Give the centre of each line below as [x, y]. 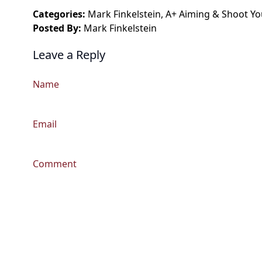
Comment [55, 164]
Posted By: [57, 28]
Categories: [59, 14]
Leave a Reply [69, 55]
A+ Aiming [188, 14]
